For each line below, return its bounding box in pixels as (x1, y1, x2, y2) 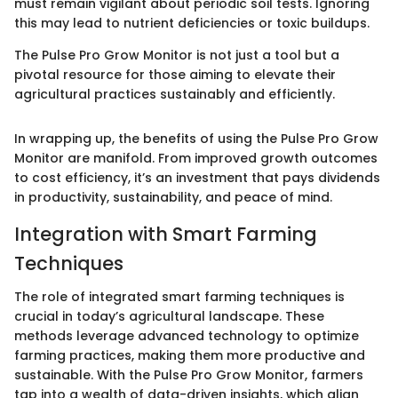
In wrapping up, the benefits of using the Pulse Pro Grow (14, 129, 378, 147)
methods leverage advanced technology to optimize (14, 327, 359, 346)
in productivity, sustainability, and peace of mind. (14, 187, 332, 206)
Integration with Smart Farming (14, 220, 317, 247)
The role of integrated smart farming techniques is (14, 288, 345, 306)
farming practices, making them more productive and (14, 346, 365, 365)
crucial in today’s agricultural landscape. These (14, 307, 324, 326)
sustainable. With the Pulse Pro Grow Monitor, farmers (14, 366, 363, 385)
